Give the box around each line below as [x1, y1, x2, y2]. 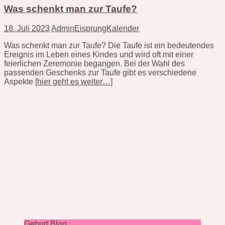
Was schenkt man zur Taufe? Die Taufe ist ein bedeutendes [4, 41, 214, 50]
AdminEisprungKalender [51, 24, 139, 33]
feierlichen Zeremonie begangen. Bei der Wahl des [4, 59, 185, 68]
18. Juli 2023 [4, 24, 50, 33]
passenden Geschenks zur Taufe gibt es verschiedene [4, 68, 196, 77]
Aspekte [4, 77, 35, 86]
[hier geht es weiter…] [35, 77, 113, 86]
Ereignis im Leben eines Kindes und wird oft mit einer [4, 50, 193, 59]
